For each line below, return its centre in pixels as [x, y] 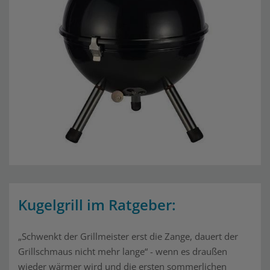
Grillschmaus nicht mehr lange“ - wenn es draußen [123, 251]
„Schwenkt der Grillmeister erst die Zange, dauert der [128, 236]
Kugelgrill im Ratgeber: [97, 205]
